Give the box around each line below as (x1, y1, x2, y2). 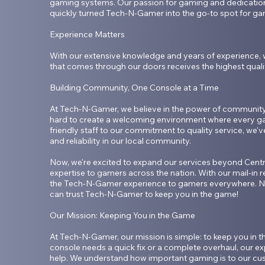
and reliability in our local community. (49, 135, 191, 147)
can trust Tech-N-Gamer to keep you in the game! (49, 189, 238, 200)
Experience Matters (49, 29, 125, 40)
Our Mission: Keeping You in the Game (49, 210, 195, 221)
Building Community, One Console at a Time (49, 82, 219, 93)
